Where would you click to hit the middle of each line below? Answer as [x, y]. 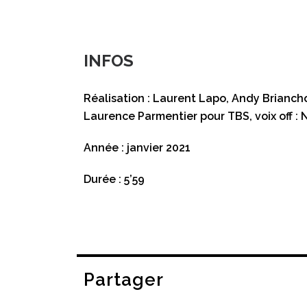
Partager [124, 279]
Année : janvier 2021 [137, 148]
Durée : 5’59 [114, 179]
